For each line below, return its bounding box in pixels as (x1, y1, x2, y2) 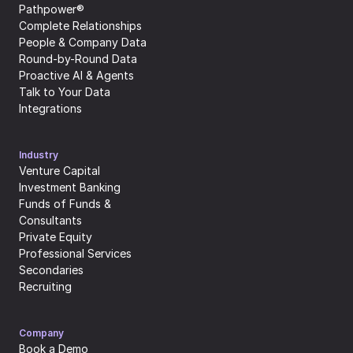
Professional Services (19, 247, 132, 261)
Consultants (19, 214, 82, 228)
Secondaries (19, 263, 84, 277)
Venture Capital (19, 164, 100, 178)
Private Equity (19, 230, 92, 244)
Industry (19, 149, 58, 162)
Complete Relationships (19, 19, 142, 33)
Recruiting (19, 280, 72, 294)
